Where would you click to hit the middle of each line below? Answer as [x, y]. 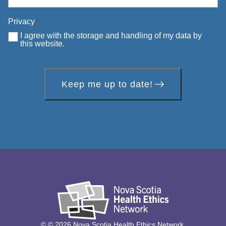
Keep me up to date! [107, 84]
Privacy [21, 21]
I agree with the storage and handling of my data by [111, 36]
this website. [42, 44]
